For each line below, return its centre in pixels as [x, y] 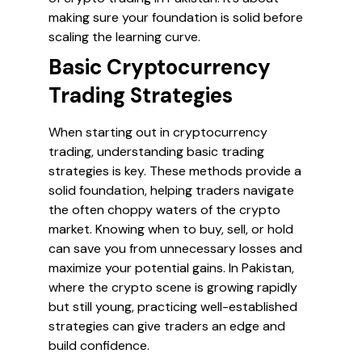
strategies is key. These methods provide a [175, 171]
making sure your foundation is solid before [176, 17]
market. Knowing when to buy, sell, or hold [171, 229]
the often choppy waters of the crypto [164, 210]
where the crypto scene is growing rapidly [173, 287]
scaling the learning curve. [124, 37]
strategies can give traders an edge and [167, 326]
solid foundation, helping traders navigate [171, 190]
